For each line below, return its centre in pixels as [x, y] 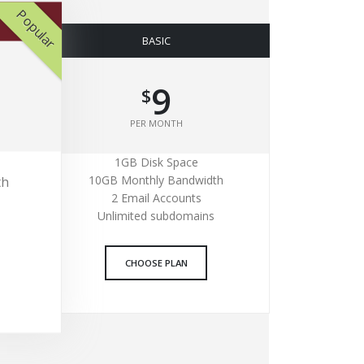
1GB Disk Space [156, 162]
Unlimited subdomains [156, 216]
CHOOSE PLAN [156, 262]
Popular [35, 29]
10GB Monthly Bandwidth [156, 180]
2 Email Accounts [156, 198]
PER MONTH [156, 123]
